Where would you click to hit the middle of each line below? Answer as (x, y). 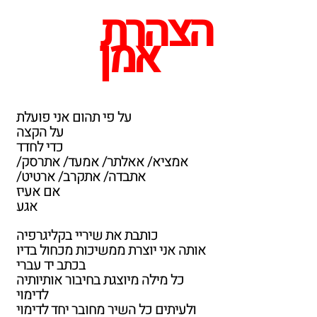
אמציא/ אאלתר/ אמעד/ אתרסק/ (102, 162)
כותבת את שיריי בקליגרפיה (93, 235)
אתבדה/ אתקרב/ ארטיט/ (81, 177)
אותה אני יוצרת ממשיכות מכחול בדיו (111, 250)
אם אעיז (38, 191)
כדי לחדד (40, 147)
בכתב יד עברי (51, 265)
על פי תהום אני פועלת (74, 117)
